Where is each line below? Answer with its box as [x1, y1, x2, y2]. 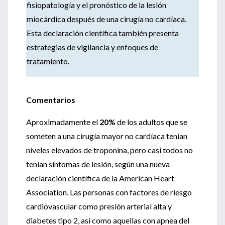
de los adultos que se [116, 117, 187, 127]
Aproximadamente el [26, 117, 99, 127]
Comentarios [26, 95, 75, 104]
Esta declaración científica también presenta [27, 28, 179, 38]
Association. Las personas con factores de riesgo [26, 187, 192, 197]
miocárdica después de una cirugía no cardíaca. [27, 14, 186, 24]
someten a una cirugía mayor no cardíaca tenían [26, 131, 187, 141]
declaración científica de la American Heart [26, 173, 174, 183]
